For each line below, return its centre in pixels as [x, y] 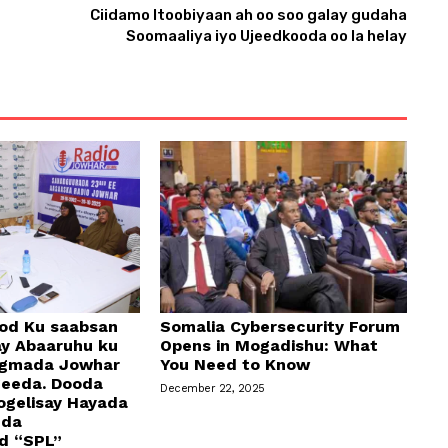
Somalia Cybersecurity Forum [280, 327]
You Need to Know [235, 365]
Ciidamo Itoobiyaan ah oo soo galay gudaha [248, 14]
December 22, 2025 [212, 389]
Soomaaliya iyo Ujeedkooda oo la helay [266, 35]
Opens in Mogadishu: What [269, 346]
